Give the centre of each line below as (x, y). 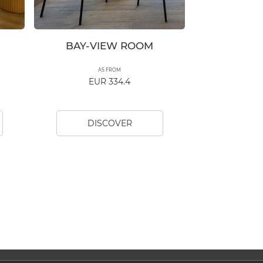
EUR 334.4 (109, 82)
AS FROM (109, 70)
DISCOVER (109, 124)
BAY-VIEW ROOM (109, 46)
